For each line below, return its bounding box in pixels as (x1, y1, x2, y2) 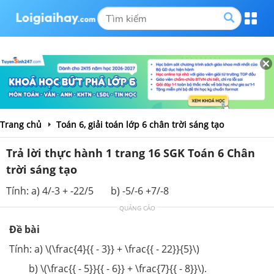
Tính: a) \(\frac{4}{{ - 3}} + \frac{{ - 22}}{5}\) (9, 242, 199, 256)
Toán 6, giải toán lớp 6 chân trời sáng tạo (56, 118, 224, 130)
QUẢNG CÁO (119, 203, 155, 212)
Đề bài (9, 222, 40, 236)
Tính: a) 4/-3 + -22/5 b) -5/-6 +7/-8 (6, 183, 169, 198)
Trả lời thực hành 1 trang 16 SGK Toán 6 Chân (6, 145, 255, 160)
